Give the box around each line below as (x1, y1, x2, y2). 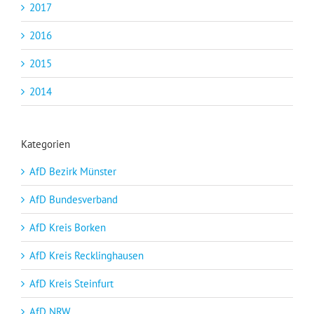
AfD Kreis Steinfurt (29, 277, 114, 291)
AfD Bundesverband (29, 193, 118, 207)
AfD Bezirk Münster (29, 165, 116, 179)
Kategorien (21, 137, 70, 151)
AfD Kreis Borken (29, 221, 106, 235)
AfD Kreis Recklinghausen (29, 249, 144, 263)
